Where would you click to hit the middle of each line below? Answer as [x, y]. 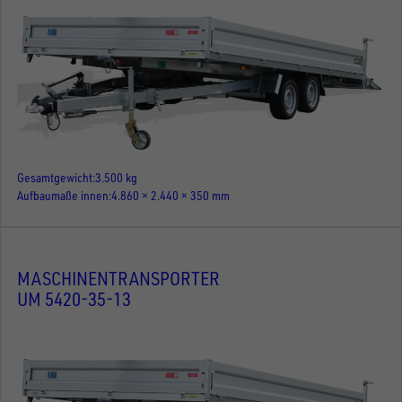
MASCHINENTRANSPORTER [118, 279]
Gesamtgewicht [55, 177]
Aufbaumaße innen [63, 195]
